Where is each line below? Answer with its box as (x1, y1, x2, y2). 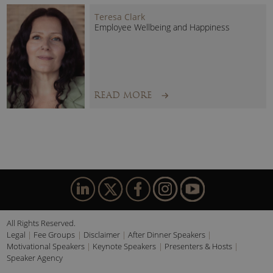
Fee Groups (34, 229, 76, 241)
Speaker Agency (7, 252, 63, 264)
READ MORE (94, 90, 153, 101)
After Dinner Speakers (127, 229, 205, 241)
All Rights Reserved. (7, 218, 76, 229)
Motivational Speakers (7, 241, 85, 252)
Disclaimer (83, 229, 120, 241)
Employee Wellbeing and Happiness (94, 21, 230, 34)
